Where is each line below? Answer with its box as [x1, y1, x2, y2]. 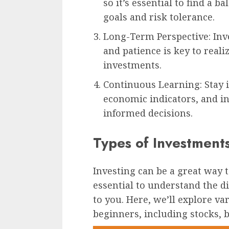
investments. [103, 58, 162, 71]
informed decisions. [103, 106, 193, 119]
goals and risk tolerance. [103, 10, 215, 23]
